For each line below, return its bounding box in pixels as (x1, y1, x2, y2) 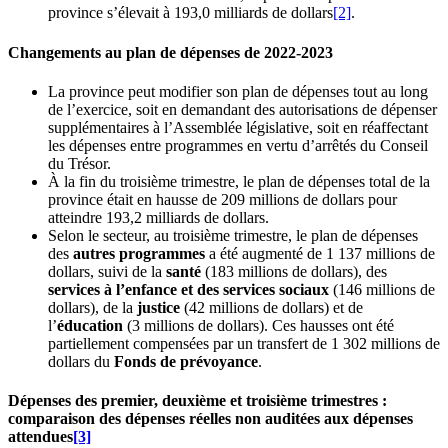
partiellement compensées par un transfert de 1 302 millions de (48, 334, 440, 352)
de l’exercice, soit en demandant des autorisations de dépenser (48, 100, 437, 118)
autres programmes (73, 244, 209, 262)
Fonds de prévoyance (114, 352, 258, 370)
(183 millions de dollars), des (201, 262, 387, 280)
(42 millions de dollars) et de (180, 298, 363, 316)
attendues (8, 428, 73, 446)
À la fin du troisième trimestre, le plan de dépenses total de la (48, 172, 430, 190)
